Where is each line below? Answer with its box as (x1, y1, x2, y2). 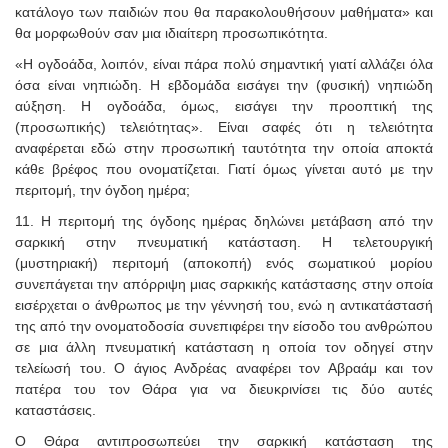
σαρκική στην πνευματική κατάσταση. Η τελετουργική (15, 233, 433, 250)
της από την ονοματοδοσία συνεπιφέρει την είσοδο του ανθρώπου (15, 317, 433, 334)
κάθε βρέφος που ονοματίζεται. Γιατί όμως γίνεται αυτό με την (15, 160, 433, 177)
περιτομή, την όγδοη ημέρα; (15, 181, 190, 198)
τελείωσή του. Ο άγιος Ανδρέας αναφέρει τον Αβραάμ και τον (15, 359, 433, 376)
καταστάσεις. (15, 401, 96, 418)
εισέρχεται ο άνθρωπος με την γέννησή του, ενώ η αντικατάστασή (15, 296, 433, 313)
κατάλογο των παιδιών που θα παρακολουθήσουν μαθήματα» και (15, 3, 433, 20)
